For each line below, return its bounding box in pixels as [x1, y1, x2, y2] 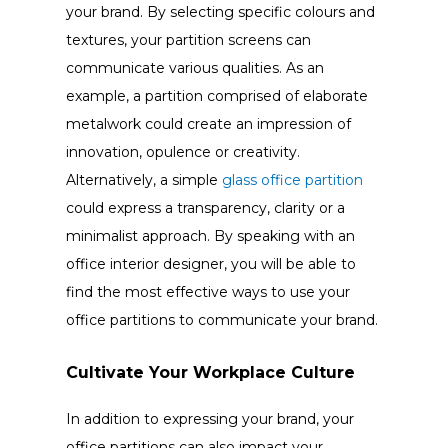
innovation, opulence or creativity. [65, 142, 300, 161]
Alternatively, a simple [65, 170, 222, 189]
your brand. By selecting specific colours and [65, 2, 375, 21]
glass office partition [221, 170, 363, 189]
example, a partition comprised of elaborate [65, 86, 368, 105]
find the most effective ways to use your [65, 282, 350, 301]
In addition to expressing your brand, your [65, 409, 354, 428]
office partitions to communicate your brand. [65, 310, 378, 329]
